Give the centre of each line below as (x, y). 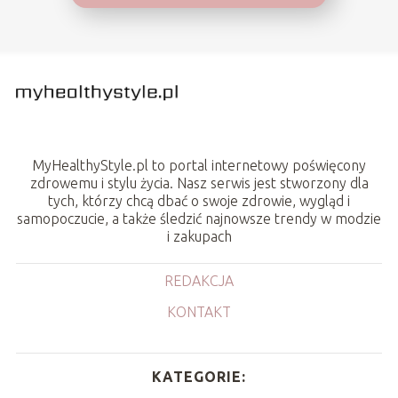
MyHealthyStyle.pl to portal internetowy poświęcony (199, 166)
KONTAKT (199, 312)
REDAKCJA (199, 281)
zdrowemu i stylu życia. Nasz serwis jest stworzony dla (199, 183)
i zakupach (199, 237)
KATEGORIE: (199, 377)
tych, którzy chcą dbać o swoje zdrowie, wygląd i (199, 201)
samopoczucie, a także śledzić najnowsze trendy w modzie (199, 219)
